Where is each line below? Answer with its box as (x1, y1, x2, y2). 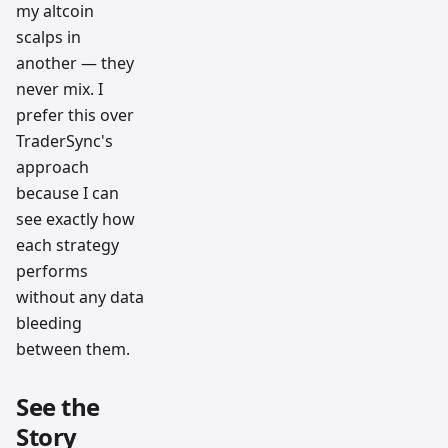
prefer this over (16, 104, 134, 127)
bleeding (16, 312, 82, 335)
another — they (16, 52, 134, 75)
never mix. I (16, 78, 103, 101)
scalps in (16, 26, 81, 49)
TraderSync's (16, 130, 113, 153)
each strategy (16, 234, 119, 257)
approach (16, 156, 89, 179)
